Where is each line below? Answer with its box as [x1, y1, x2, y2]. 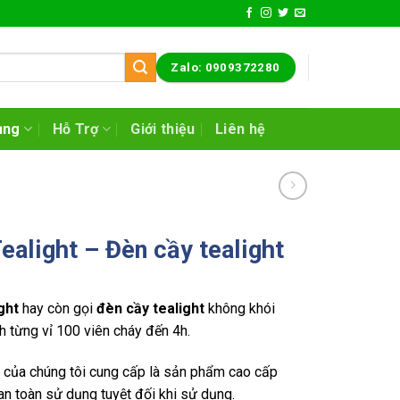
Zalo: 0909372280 [171, 61, 280, 74]
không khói [208, 300, 276, 317]
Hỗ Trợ [52, 121, 99, 137]
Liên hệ [214, 121, 266, 137]
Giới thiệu [130, 121, 196, 137]
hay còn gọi [19, 300, 97, 317]
